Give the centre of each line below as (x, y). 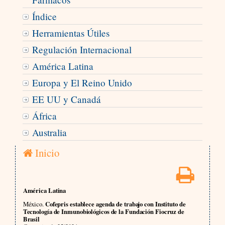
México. (33, 204)
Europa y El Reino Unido (82, 83)
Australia (49, 133)
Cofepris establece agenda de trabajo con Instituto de (115, 204)
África (44, 116)
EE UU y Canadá (66, 99)
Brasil (31, 219)
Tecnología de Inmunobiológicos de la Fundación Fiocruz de (103, 211)
